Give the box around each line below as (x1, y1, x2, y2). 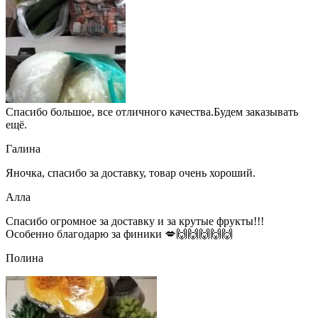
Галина (6, 143, 40, 155)
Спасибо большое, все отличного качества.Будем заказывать (6, 106, 298, 119)
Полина (6, 252, 43, 265)
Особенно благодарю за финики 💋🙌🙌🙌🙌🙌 (6, 228, 233, 241)
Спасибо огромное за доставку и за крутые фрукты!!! (6, 215, 264, 228)
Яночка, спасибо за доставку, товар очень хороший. (6, 167, 256, 180)
